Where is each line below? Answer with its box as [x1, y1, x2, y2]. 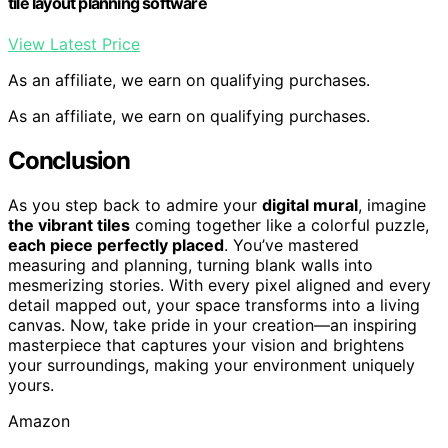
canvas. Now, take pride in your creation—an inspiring [8, 314, 417, 335]
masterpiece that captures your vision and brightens [8, 334, 404, 355]
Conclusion [8, 145, 130, 175]
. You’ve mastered [224, 234, 359, 255]
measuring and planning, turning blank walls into [8, 254, 373, 275]
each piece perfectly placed [8, 234, 224, 255]
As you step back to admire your [8, 194, 262, 215]
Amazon [8, 410, 70, 431]
